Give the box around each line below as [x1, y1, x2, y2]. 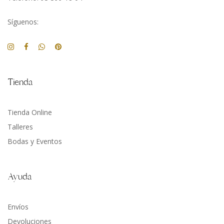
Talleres [7, 122, 33, 132]
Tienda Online [7, 107, 52, 117]
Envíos [7, 202, 28, 212]
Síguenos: [7, 17, 38, 27]
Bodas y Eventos [7, 136, 62, 146]
